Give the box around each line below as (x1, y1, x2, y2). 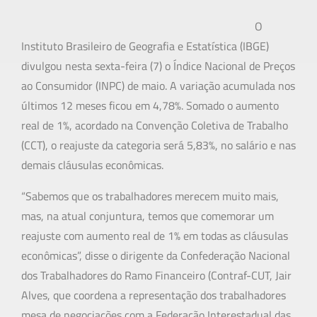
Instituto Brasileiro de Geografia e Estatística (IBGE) (21, 38, 269, 55)
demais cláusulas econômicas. (21, 156, 163, 174)
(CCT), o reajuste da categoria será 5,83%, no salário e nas (21, 137, 296, 154)
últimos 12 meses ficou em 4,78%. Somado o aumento (21, 97, 279, 115)
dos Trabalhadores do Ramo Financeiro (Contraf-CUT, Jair (21, 267, 292, 284)
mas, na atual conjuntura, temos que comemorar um (21, 207, 274, 225)
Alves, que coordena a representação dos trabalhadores (21, 287, 286, 304)
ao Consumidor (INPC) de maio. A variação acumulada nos (21, 77, 295, 95)
